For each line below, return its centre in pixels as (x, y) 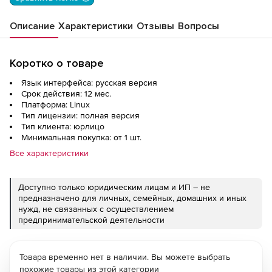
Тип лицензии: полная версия (80, 115)
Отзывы (155, 26)
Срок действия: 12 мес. (66, 93)
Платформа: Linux (56, 104)
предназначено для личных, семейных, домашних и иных (132, 198)
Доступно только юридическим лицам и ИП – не (114, 187)
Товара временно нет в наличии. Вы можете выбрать (125, 257)
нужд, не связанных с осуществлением (96, 209)
